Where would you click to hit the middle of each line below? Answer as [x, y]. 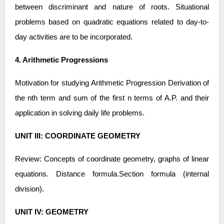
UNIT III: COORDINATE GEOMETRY [77, 136]
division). [29, 189]
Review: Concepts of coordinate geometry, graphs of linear [112, 159]
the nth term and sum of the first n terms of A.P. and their [112, 98]
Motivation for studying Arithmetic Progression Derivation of [112, 83]
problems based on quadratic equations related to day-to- [112, 22]
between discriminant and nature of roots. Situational [112, 7]
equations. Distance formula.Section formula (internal [112, 174]
